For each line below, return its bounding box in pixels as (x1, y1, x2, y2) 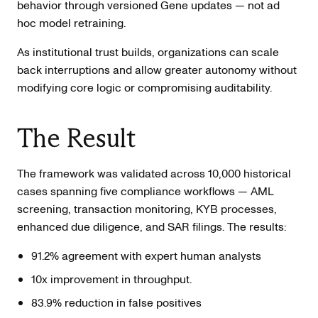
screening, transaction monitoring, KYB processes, (17, 200, 277, 216)
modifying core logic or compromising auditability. (17, 79, 272, 95)
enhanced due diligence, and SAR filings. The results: (17, 218, 286, 234)
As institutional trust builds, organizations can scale (17, 43, 279, 60)
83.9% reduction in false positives (31, 294, 202, 310)
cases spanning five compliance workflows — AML (17, 182, 274, 199)
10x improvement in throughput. (31, 270, 192, 287)
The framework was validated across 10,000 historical (17, 165, 291, 181)
